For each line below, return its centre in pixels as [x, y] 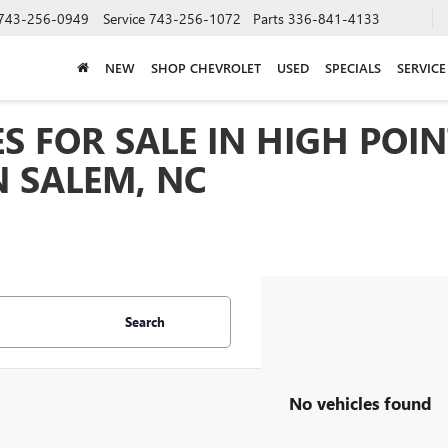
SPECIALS [353, 67]
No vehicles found [360, 402]
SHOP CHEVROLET [206, 67]
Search [145, 321]
